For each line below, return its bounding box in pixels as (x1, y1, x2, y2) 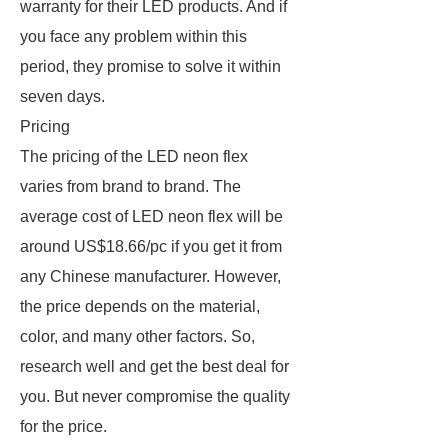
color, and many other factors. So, (20, 328, 255, 345)
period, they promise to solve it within (20, 58, 281, 75)
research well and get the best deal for (20, 358, 289, 375)
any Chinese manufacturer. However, (20, 268, 281, 285)
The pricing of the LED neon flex (20, 148, 248, 165)
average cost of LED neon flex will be (20, 208, 283, 225)
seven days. (20, 88, 109, 105)
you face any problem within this (20, 28, 247, 45)
